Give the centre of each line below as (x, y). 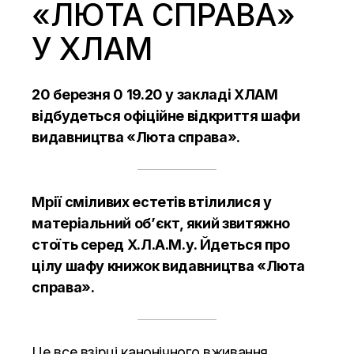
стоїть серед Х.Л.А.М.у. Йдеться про (161, 244)
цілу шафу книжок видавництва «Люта (169, 265)
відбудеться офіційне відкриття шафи (166, 115)
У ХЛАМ (92, 48)
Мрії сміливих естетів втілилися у (152, 201)
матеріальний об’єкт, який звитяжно (161, 223)
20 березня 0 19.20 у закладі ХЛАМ (155, 94)
